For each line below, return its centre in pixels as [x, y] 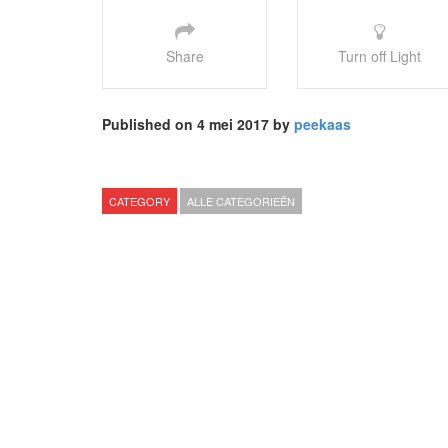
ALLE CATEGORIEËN [241, 200]
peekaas [322, 123]
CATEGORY [139, 200]
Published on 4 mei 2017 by [198, 123]
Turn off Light [379, 55]
